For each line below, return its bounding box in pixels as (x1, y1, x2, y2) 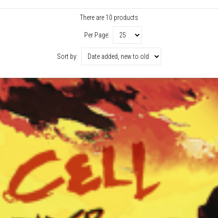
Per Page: (84, 31, 111, 39)
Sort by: (57, 52, 79, 60)
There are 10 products (80, 13, 138, 21)
